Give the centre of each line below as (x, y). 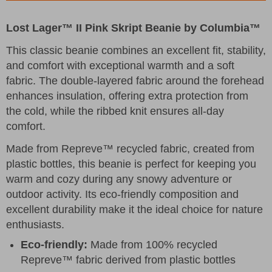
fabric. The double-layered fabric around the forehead (135, 80)
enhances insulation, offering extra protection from (127, 96)
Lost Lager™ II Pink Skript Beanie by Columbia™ (133, 28)
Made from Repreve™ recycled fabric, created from (130, 148)
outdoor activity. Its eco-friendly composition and (122, 194)
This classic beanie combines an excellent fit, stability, (136, 50)
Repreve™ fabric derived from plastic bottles (128, 260)
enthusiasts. (35, 224)
